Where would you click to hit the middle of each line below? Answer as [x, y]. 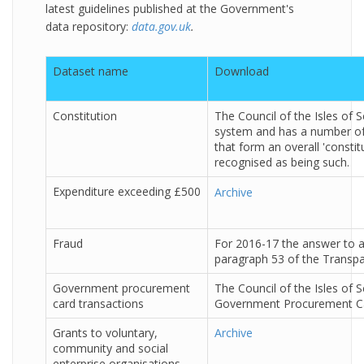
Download [242, 71]
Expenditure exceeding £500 [127, 191]
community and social [110, 348]
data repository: [89, 26]
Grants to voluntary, [105, 333]
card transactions [98, 303]
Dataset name [91, 71]
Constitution [85, 116]
